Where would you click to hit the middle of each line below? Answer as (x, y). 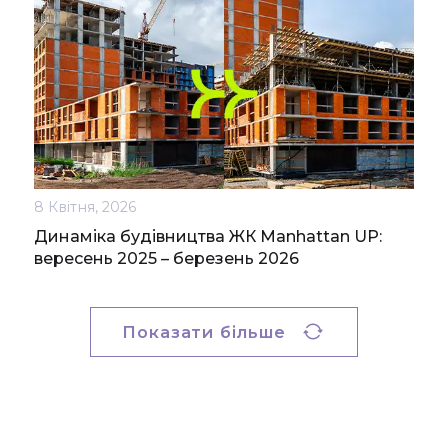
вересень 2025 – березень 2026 (166, 259)
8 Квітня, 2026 (85, 207)
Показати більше (204, 331)
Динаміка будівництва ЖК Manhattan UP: (208, 237)
